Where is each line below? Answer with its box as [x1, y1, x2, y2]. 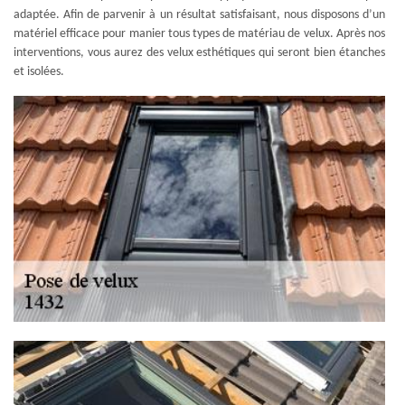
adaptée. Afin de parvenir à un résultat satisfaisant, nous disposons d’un [14, 8, 385, 22]
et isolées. [14, 65, 64, 79]
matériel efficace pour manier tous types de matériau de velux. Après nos [14, 27, 385, 41]
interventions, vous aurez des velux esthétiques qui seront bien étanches [14, 46, 385, 60]
